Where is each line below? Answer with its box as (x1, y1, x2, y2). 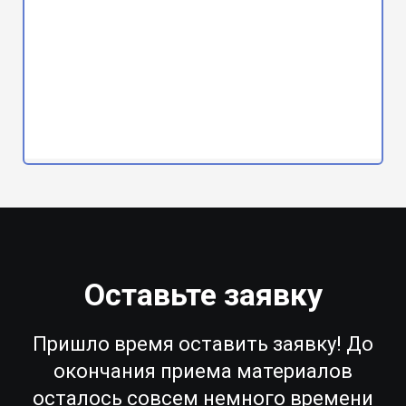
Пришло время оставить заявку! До (33, 333, 373, 356)
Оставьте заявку (83, 276, 323, 314)
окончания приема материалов (53, 360, 353, 383)
